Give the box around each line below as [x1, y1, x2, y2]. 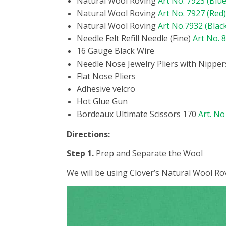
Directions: [67, 129, 110, 140]
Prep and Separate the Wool [94, 148, 203, 159]
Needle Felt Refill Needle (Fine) [77, 33, 193, 44]
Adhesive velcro [77, 83, 135, 95]
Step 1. [67, 148, 94, 159]
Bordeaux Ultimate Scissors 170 [77, 108, 198, 120]
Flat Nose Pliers [77, 71, 136, 82]
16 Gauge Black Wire [77, 45, 154, 57]
